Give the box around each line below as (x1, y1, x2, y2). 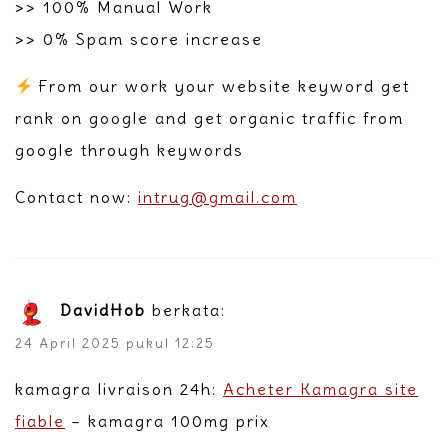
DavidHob (60, 299, 146, 320)
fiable (15, 410, 65, 431)
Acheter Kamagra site (223, 378, 418, 399)
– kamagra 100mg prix (65, 410, 270, 431)
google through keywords (15, 139, 244, 160)
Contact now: (15, 186, 138, 207)
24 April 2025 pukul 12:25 (15, 334, 215, 352)
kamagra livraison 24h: (15, 378, 223, 399)
